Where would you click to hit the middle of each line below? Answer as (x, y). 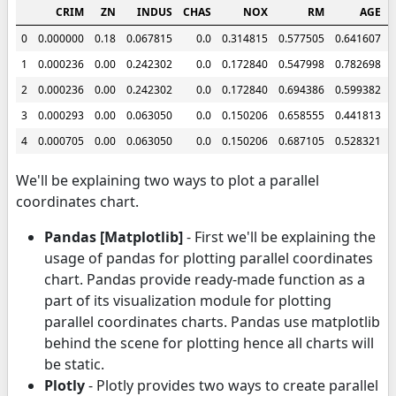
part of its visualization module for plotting (188, 300)
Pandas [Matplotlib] (114, 236)
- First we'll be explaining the (279, 236)
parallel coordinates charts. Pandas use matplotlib (212, 321)
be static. (74, 364)
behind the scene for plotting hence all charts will (209, 343)
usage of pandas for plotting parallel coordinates (209, 258)
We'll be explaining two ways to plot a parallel (168, 180)
